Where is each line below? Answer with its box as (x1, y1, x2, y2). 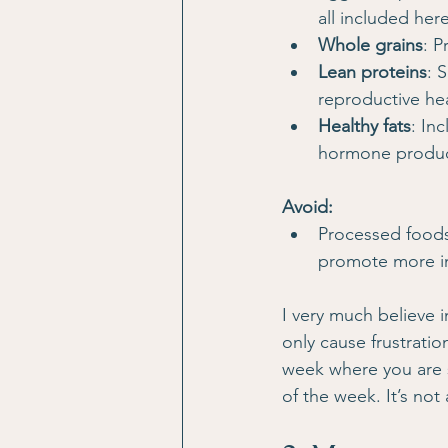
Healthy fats (318, 115, 411, 137)
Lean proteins (318, 61, 427, 83)
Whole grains (318, 34, 423, 56)
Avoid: (282, 196, 333, 218)
